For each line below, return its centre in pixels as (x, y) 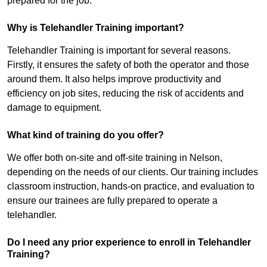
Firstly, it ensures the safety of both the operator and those (128, 65)
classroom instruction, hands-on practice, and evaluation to (131, 187)
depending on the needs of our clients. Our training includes (133, 172)
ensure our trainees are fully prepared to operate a (112, 201)
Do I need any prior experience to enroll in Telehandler (129, 243)
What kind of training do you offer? (86, 135)
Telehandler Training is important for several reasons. (119, 51)
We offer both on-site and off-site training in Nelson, (115, 158)
